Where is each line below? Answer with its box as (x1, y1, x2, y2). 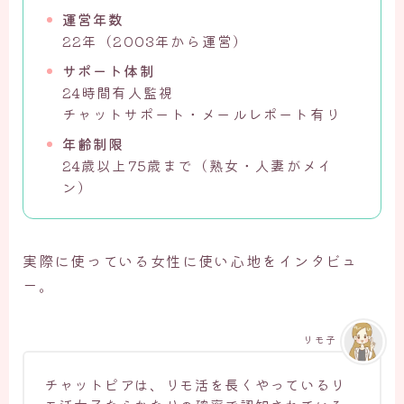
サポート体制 (61, 60, 155, 81)
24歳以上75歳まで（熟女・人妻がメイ (61, 154, 334, 176)
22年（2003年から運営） (61, 30, 249, 51)
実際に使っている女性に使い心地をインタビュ (23, 250, 358, 272)
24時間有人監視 (61, 81, 175, 103)
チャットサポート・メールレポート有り (61, 103, 342, 124)
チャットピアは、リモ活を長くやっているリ (44, 374, 345, 396)
